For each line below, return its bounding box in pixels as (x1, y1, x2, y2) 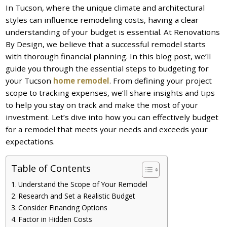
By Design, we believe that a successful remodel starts (6, 39, 206, 49)
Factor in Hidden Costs (18, 214, 92, 224)
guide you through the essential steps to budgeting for (6, 63, 209, 73)
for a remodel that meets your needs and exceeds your (6, 124, 208, 134)
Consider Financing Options (18, 202, 107, 212)
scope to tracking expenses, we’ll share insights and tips (6, 87, 215, 98)
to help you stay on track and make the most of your (6, 99, 199, 110)
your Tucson (6, 75, 54, 86)
